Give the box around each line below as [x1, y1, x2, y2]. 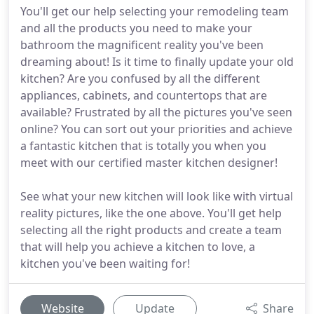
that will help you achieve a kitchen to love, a [20, 239, 255, 254]
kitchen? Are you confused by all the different [20, 71, 260, 86]
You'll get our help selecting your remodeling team [20, 4, 289, 19]
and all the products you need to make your [20, 20, 252, 36]
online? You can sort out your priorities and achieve [20, 121, 292, 137]
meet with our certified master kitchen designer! [20, 155, 278, 170]
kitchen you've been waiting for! [20, 256, 190, 271]
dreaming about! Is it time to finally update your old [20, 54, 294, 69]
